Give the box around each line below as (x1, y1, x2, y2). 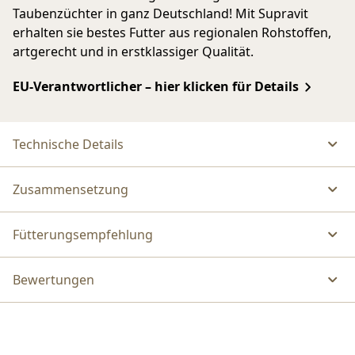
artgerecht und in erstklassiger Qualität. (13, 42, 254, 60)
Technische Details (13, 136, 124, 154)
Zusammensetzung (13, 181, 128, 199)
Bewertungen (13, 271, 94, 289)
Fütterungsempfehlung (13, 226, 153, 244)
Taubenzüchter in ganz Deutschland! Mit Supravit (13, 4, 308, 22)
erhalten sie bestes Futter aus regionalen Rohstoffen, (13, 23, 331, 41)
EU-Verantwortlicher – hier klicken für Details (13, 77, 299, 95)
